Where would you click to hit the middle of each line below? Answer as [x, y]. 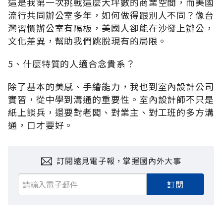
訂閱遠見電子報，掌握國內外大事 [119, 161]
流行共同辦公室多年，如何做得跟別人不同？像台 [111, 15]
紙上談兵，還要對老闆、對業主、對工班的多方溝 [111, 112]
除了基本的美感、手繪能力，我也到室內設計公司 [111, 86]
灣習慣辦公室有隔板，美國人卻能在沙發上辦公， [111, 28]
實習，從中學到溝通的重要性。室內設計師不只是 [111, 99]
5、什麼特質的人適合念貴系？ [72, 63]
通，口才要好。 [41, 125]
